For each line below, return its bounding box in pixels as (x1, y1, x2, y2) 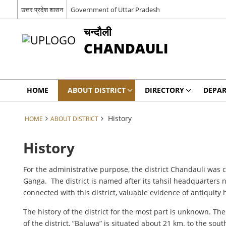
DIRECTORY (144, 85, 184, 95)
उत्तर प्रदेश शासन (21, 5, 63, 14)
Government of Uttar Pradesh (70, 5, 160, 14)
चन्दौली (83, 24, 111, 39)
